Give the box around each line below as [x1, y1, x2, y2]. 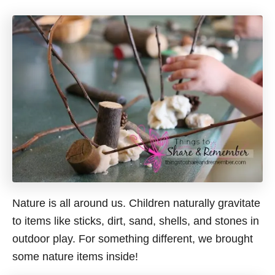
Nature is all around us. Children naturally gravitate [12, 196, 260, 209]
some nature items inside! [12, 250, 138, 263]
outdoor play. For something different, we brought [12, 232, 253, 245]
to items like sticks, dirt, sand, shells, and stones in [12, 214, 259, 227]
